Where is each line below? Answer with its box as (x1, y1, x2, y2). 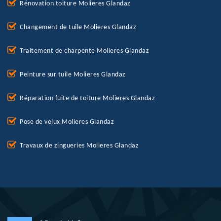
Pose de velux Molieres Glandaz (20, 118, 114, 126)
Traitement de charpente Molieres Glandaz (20, 47, 149, 55)
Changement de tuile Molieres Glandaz (20, 24, 136, 32)
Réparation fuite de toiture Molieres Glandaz (20, 95, 155, 103)
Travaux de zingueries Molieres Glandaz (20, 142, 139, 150)
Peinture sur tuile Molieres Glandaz (20, 71, 126, 79)
